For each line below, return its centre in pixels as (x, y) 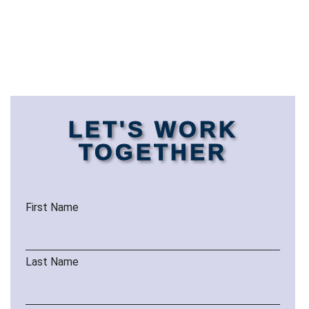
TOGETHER (153, 152)
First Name (52, 207)
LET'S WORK (153, 129)
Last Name (52, 262)
